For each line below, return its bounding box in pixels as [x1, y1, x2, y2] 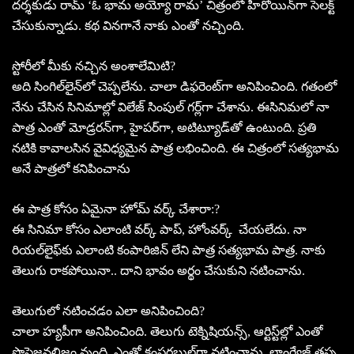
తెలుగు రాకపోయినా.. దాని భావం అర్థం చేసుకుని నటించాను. [12, 263, 305, 277]
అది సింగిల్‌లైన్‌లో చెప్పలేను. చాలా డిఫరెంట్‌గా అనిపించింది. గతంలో [12, 79, 337, 93]
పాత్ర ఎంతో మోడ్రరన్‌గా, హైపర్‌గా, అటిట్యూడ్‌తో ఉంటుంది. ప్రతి [12, 120, 317, 134]
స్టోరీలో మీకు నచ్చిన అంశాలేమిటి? [12, 58, 175, 73]
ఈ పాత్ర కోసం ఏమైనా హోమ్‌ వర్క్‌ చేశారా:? [12, 201, 220, 216]
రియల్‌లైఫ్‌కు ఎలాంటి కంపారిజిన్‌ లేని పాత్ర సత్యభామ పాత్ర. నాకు [12, 243, 326, 257]
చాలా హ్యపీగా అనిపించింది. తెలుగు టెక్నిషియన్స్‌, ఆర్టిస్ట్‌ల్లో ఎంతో [12, 324, 323, 338]
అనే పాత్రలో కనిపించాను [12, 161, 130, 175]
